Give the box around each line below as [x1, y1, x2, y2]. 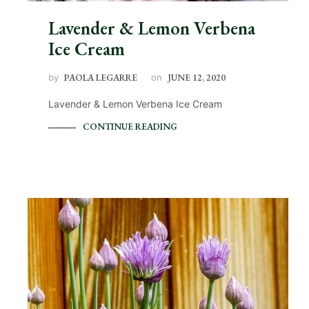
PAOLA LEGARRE [64, 71, 137, 83]
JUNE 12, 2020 [168, 71, 226, 83]
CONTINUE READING [83, 120, 177, 132]
